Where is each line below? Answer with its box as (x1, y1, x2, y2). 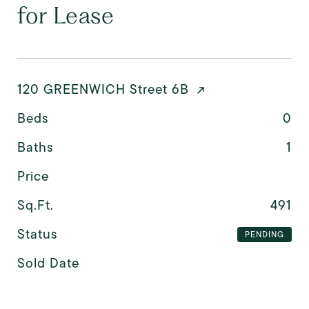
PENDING (244, 228, 284, 241)
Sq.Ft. (17, 195, 54, 215)
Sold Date (17, 253, 79, 272)
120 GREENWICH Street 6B (17, 79, 189, 99)
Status (17, 224, 57, 243)
